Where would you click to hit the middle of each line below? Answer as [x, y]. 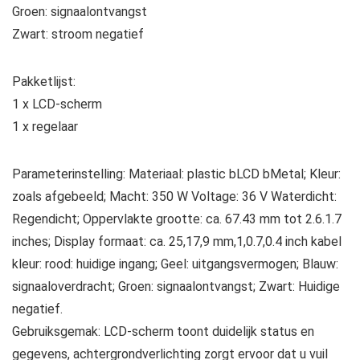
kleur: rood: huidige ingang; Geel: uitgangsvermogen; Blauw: [175, 264]
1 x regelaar [45, 126]
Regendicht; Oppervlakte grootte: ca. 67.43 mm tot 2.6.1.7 [177, 219]
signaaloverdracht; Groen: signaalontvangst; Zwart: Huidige [176, 286]
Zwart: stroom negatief [78, 34]
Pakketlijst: [44, 81]
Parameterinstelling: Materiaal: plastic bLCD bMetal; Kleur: [176, 174]
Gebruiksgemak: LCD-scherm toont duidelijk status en [163, 331]
